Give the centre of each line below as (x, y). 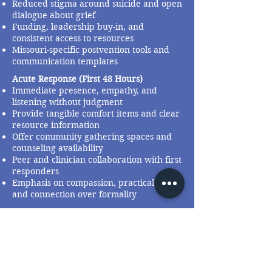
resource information (56, 125)
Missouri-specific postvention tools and (91, 50)
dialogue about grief (54, 15)
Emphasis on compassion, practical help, (95, 183)
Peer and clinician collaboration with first (97, 160)
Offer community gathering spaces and (92, 137)
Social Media (65, 261)
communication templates (65, 61)
